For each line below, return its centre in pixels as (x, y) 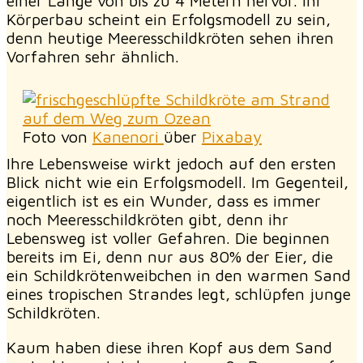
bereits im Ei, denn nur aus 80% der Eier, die (170, 256)
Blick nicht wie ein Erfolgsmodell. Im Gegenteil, (177, 181)
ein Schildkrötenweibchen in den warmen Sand (179, 275)
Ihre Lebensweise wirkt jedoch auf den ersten (171, 163)
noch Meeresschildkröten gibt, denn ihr (147, 219)
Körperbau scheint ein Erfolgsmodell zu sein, (169, 19)
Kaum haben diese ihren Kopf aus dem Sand (169, 347)
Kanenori (128, 136)
